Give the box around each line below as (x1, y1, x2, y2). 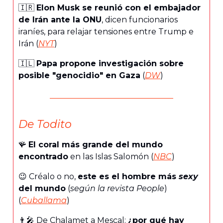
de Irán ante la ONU (18, 14, 102, 24)
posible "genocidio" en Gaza (18, 70, 140, 80)
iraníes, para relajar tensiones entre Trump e (18, 26, 194, 36)
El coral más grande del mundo (28, 139, 163, 149)
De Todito (18, 117, 72, 131)
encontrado (18, 151, 68, 161)
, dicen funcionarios (102, 14, 178, 24)
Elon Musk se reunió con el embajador (36, 2, 201, 12)
